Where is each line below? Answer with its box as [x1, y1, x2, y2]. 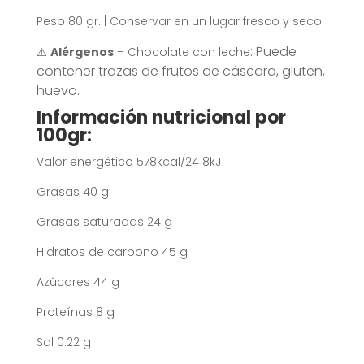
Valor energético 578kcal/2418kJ [36, 153, 221, 170]
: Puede [249, 41, 297, 61]
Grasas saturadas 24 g [36, 213, 172, 230]
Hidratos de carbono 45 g [36, 243, 188, 260]
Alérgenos [50, 43, 114, 60]
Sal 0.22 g [36, 333, 91, 350]
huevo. [36, 80, 80, 100]
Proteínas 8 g [36, 303, 115, 320]
